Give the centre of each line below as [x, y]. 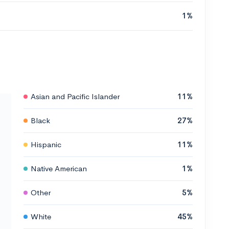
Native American [59, 168]
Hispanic [46, 144]
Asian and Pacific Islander [75, 96]
